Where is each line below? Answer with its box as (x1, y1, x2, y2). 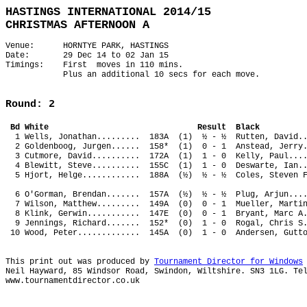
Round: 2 (5, 99, 55, 110)
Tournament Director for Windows (154, 257, 303, 267)
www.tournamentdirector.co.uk (5, 276, 140, 286)
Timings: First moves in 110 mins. (5, 60, 188, 70)
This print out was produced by (5, 257, 154, 267)
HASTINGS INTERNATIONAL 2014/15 (5, 5, 211, 19)
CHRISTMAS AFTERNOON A (5, 19, 149, 32)
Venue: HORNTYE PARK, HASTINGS (5, 41, 169, 51)
